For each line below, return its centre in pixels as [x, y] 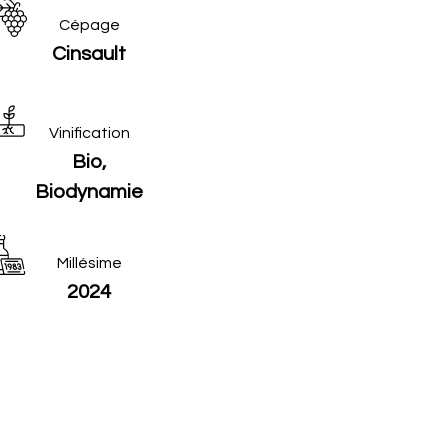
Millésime [89, 263]
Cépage [89, 25]
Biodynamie [89, 192]
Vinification [89, 133]
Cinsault [89, 54]
